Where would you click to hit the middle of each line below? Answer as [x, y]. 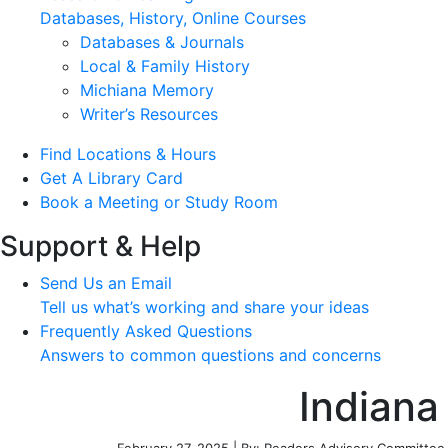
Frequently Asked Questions [146, 331]
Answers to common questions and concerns [210, 355]
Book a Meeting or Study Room [159, 202]
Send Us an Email [106, 283]
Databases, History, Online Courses [173, 18]
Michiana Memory [147, 90]
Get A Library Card [111, 178]
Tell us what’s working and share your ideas [204, 307]
